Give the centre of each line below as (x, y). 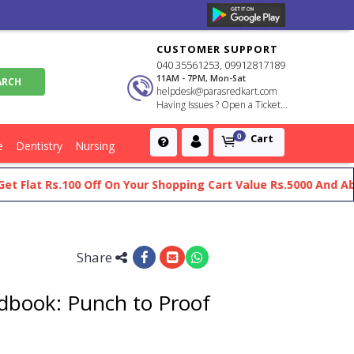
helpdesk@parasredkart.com (217, 91)
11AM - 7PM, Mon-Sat (201, 78)
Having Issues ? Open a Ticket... (222, 105)
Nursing (95, 146)
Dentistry (39, 146)
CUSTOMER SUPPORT (218, 49)
